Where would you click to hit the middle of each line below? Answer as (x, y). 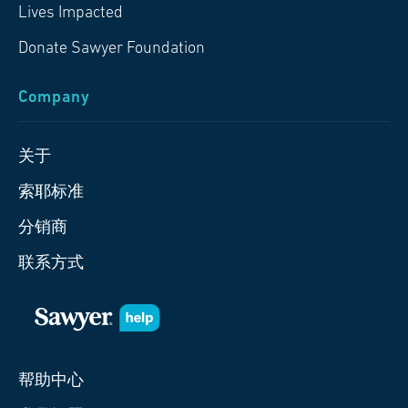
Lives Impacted (71, 13)
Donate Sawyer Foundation (112, 48)
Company (54, 97)
